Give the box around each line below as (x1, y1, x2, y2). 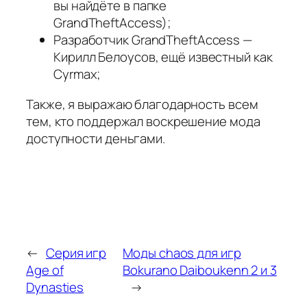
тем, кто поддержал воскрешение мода (26, 112, 260, 130)
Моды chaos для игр (123, 244, 241, 262)
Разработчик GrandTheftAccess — (53, 31, 252, 49)
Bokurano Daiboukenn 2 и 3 (123, 261, 277, 280)
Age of (26, 261, 64, 280)
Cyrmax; (53, 65, 101, 84)
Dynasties (26, 278, 84, 297)
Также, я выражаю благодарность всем (26, 95, 258, 113)
